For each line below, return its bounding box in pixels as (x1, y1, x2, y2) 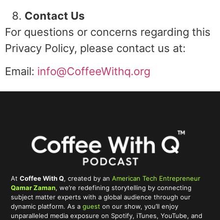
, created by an (64, 174, 112, 183)
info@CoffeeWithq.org (37, 64, 150, 78)
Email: (5, 64, 37, 78)
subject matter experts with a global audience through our (11, 193, 191, 201)
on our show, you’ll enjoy (100, 202, 179, 211)
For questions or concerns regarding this (5, 25, 211, 38)
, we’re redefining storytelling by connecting (55, 184, 192, 192)
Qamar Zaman (11, 184, 56, 192)
